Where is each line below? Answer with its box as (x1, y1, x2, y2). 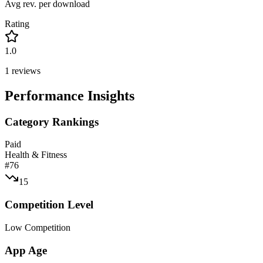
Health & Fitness (5, 150, 67, 160)
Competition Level (5, 198, 93, 211)
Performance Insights (5, 87, 134, 103)
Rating (5, 18, 29, 29)
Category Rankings (5, 115, 99, 128)
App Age (5, 244, 47, 257)
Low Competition (5, 222, 70, 232)
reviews (9, 65, 41, 76)
